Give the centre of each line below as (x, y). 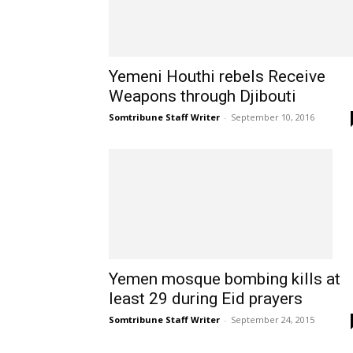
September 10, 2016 (273, 117)
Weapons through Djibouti (203, 96)
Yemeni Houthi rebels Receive (217, 76)
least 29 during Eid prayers (206, 299)
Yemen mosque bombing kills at (225, 279)
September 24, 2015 (273, 320)
